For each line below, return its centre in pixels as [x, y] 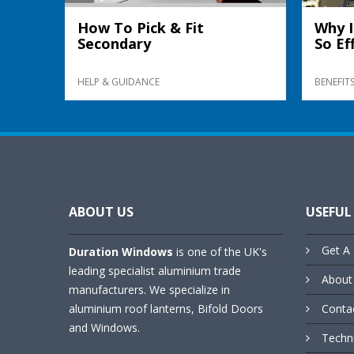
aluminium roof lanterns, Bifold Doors [166, 308]
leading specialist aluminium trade [155, 270]
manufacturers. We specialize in [149, 289]
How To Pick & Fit [141, 27]
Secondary [114, 43]
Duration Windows [121, 251]
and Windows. [104, 327]
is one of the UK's [220, 251]
